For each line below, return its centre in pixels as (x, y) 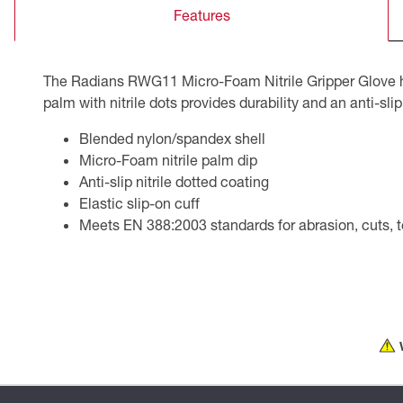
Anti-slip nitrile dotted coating (174, 181)
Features (201, 14)
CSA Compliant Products (103, 18)
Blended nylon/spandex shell (172, 138)
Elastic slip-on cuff (139, 202)
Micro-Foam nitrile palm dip (168, 159)
